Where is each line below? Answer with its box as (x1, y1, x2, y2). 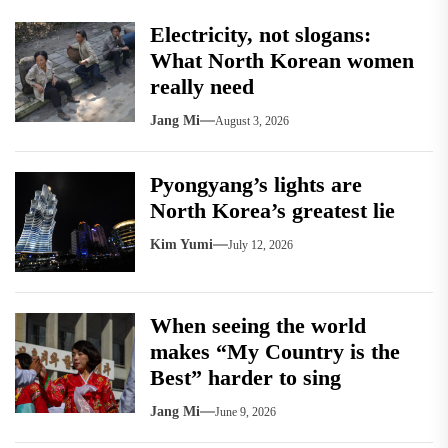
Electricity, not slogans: (150, 22, 371, 48)
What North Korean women (150, 48, 414, 74)
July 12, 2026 (228, 237, 293, 252)
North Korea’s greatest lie (150, 198, 401, 224)
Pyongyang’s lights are (150, 172, 362, 198)
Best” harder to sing (150, 365, 341, 391)
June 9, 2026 (215, 404, 276, 419)
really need (150, 74, 254, 100)
